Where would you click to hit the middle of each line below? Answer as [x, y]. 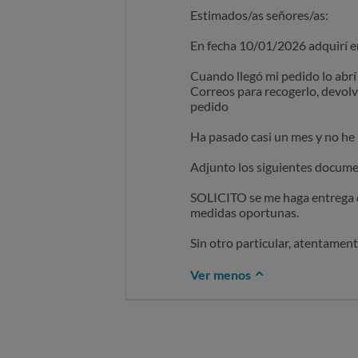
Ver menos [222, 274]
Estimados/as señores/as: [259, 15]
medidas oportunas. [245, 212]
